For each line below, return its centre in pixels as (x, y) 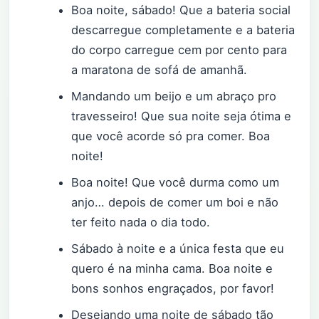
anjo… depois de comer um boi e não (175, 203)
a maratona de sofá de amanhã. (159, 69)
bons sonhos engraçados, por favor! (173, 289)
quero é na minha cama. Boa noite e (172, 269)
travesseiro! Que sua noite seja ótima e (182, 116)
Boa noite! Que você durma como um (176, 183)
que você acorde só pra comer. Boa (171, 136)
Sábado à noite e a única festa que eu (178, 249)
